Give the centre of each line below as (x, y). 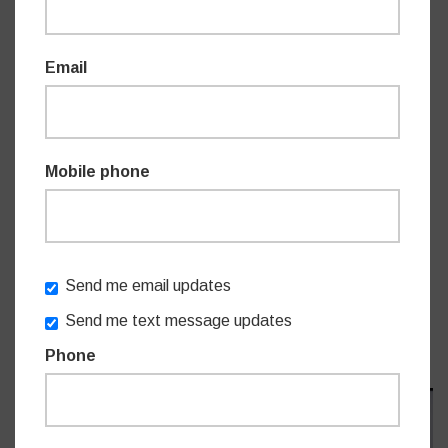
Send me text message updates (178, 320)
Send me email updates (147, 285)
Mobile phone (97, 171)
